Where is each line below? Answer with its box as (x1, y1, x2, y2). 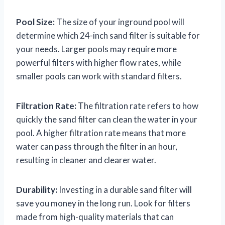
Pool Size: (16, 16, 55, 27)
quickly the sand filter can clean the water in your (16, 114, 197, 125)
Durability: (16, 184, 57, 195)
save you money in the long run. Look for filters (16, 197, 190, 208)
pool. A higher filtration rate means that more (16, 127, 186, 138)
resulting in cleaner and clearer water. (16, 154, 156, 165)
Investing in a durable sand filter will (57, 184, 192, 195)
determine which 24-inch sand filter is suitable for (16, 30, 200, 41)
